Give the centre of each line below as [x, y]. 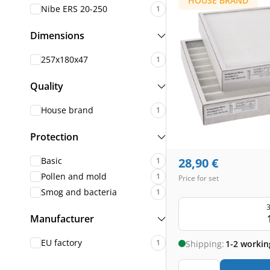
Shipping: [205, 243]
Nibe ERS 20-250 [74, 9]
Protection [54, 137]
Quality [47, 86]
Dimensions [57, 36]
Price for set [199, 178]
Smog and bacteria [79, 192]
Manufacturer [62, 219]
